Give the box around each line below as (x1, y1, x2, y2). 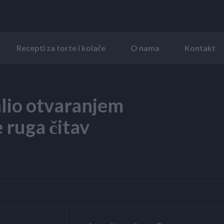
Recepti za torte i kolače (16, 42, 105, 52)
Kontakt (184, 42, 215, 52)
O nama (130, 42, 159, 52)
